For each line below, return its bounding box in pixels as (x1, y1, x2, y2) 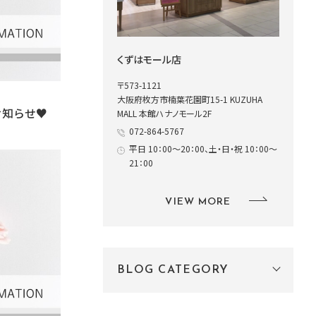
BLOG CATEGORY (117, 265, 229, 276)
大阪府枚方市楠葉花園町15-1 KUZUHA (117, 93, 262, 105)
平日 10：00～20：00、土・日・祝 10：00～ (129, 142, 277, 154)
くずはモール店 (117, 52, 181, 66)
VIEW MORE (165, 197, 231, 207)
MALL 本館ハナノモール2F (117, 107, 212, 119)
